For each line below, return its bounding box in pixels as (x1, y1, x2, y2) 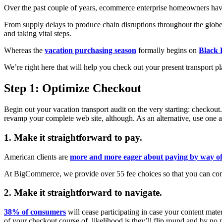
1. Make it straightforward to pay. (4, 132, 142, 143)
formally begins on (136, 46, 199, 55)
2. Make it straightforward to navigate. (4, 187, 162, 198)
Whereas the (4, 46, 45, 55)
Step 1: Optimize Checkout (4, 82, 141, 95)
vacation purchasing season (45, 46, 136, 55)
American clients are (4, 152, 70, 161)
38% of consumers (4, 208, 66, 216)
